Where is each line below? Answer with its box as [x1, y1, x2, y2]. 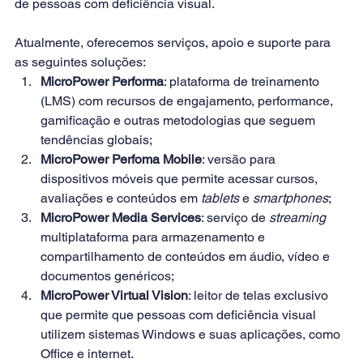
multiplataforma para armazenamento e [41, 228, 268, 245]
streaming [269, 209, 326, 225]
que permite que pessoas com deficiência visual [41, 306, 319, 322]
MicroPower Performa [41, 73, 164, 89]
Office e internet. [41, 345, 134, 361]
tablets [201, 190, 239, 206]
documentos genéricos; [41, 267, 174, 284]
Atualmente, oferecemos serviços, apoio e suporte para [15, 34, 334, 50]
